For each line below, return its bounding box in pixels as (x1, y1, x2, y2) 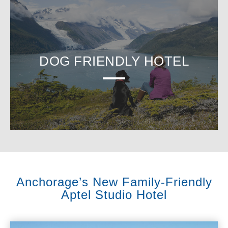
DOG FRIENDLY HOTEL (39, 53, 189, 69)
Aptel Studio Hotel (61, 187, 167, 202)
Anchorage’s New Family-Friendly (16, 175, 212, 189)
